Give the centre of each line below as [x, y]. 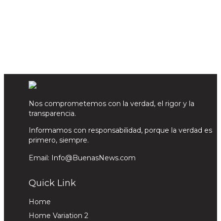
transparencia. [52, 113]
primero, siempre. [59, 140]
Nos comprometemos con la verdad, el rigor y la [111, 104]
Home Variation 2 [58, 216]
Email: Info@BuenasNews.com [82, 158]
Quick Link [52, 183]
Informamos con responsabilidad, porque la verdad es [120, 130]
